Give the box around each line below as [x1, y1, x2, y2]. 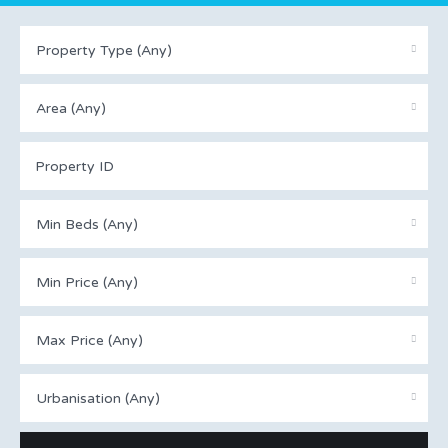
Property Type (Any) [36, 42, 172, 59]
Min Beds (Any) [36, 216, 138, 233]
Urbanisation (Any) [36, 390, 160, 407]
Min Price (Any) [36, 274, 138, 291]
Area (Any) [36, 100, 106, 117]
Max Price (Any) [36, 332, 143, 349]
